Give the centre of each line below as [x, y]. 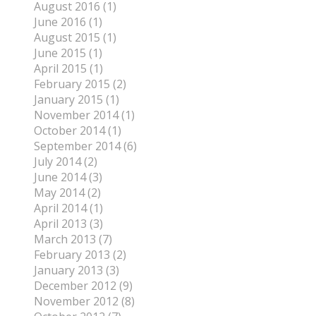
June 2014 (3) [68, 177]
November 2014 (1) [84, 115]
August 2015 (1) [75, 38]
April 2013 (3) [68, 224]
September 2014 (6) [85, 146]
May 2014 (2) [67, 193]
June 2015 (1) [68, 53]
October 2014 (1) [78, 131]
